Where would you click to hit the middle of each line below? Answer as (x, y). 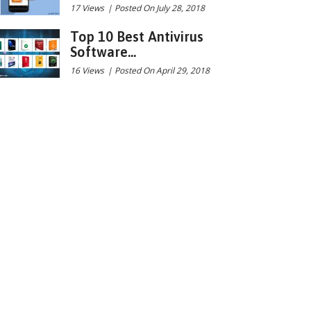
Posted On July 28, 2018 (160, 8)
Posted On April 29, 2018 (162, 70)
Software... (103, 52)
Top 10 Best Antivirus (137, 36)
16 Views (87, 70)
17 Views (87, 8)
